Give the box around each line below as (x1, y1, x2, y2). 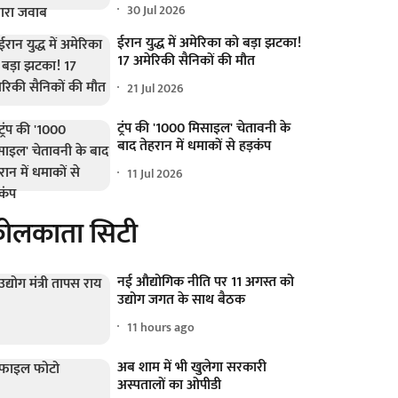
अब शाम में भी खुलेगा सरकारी (117, 355, 267, 380)
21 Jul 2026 (127, 77, 185, 99)
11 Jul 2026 (127, 163, 184, 184)
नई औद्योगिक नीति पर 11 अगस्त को (117, 270, 295, 295)
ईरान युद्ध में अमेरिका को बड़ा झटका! (117, 31, 302, 55)
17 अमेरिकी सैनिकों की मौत (117, 49, 256, 73)
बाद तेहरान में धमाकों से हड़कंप (117, 134, 272, 159)
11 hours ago (127, 316, 195, 338)
